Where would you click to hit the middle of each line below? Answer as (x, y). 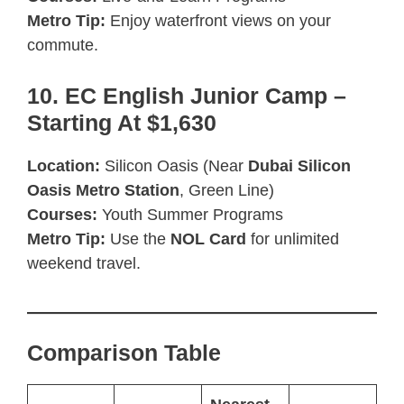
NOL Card (208, 239)
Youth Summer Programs (190, 214)
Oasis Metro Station (103, 190)
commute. (63, 45)
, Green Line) (227, 190)
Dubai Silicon (299, 165)
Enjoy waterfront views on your (218, 20)
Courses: (62, 214)
